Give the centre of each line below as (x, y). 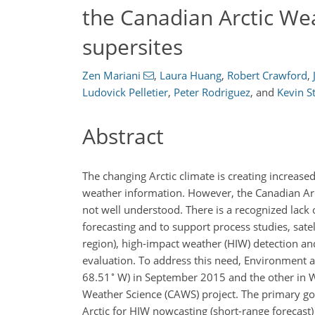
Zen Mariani (111, 75)
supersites (133, 46)
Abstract (123, 136)
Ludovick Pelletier (125, 92)
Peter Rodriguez (212, 92)
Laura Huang (190, 75)
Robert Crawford (267, 75)
